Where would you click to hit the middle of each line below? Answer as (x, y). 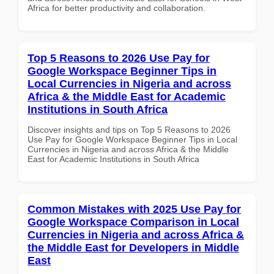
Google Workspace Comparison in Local (133, 222)
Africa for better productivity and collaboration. (117, 8)
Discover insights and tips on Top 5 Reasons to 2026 (129, 129)
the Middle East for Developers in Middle (133, 247)
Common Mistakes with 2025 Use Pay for (134, 209)
